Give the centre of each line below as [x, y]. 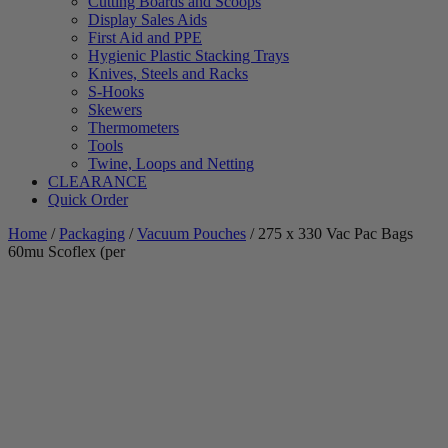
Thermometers [133, 128]
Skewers [115, 110]
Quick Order [88, 200]
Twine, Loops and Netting [171, 164]
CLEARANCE [97, 182]
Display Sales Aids [147, 20]
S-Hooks [116, 92]
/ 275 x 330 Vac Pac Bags [329, 234]
